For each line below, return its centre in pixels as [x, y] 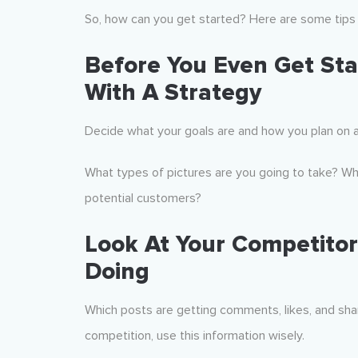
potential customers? [143, 198]
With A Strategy [173, 93]
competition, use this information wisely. [194, 336]
